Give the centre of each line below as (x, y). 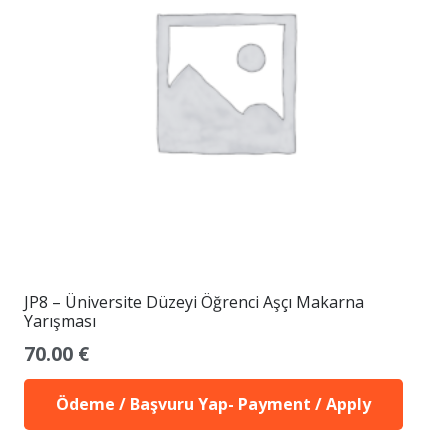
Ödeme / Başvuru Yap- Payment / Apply (213, 404)
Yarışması (60, 320)
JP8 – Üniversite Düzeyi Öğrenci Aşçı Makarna (194, 301)
